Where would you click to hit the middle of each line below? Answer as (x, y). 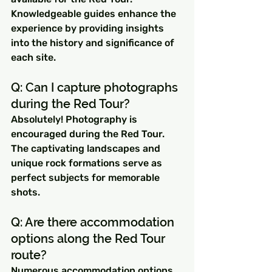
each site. (33, 57)
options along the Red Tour (90, 238)
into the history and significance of (94, 42)
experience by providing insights (89, 28)
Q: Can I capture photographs (96, 87)
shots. (25, 192)
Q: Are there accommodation (94, 222)
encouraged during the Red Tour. (89, 134)
